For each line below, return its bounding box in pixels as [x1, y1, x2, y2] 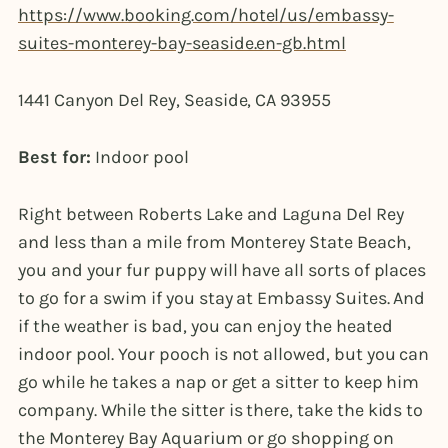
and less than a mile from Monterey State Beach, [18, 231, 411, 254]
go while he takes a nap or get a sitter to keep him [18, 371, 420, 394]
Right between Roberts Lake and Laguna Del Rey [18, 203, 404, 226]
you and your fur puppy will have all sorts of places [18, 259, 427, 282]
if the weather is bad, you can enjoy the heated [18, 315, 393, 338]
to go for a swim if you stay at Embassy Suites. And [18, 287, 426, 310]
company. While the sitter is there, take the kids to [18, 399, 424, 422]
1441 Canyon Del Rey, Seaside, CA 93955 [18, 89, 331, 112]
